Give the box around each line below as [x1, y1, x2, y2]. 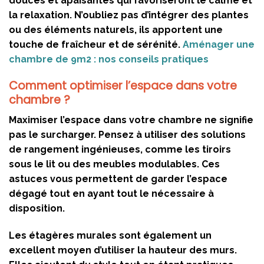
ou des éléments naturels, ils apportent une [9, 24, 223, 35]
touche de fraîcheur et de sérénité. [9, 38, 183, 50]
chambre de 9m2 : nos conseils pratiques [9, 53, 209, 65]
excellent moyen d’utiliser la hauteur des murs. [9, 245, 237, 256]
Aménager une [183, 38, 255, 50]
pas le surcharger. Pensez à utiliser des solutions [9, 129, 246, 141]
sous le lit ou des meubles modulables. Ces [9, 159, 220, 170]
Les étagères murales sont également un [9, 230, 212, 242]
